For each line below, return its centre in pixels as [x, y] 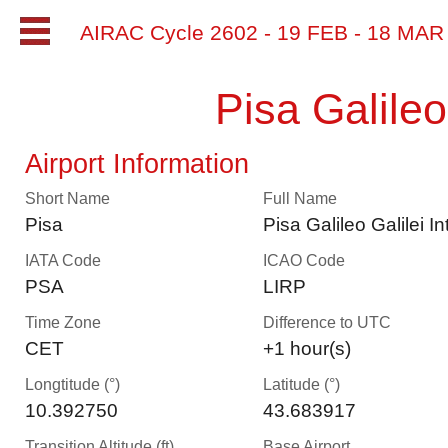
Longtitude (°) [72, 384]
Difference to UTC [327, 322]
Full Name [300, 198]
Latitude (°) [301, 384]
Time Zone [63, 322]
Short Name [67, 198]
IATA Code [63, 260]
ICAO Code [304, 260]
